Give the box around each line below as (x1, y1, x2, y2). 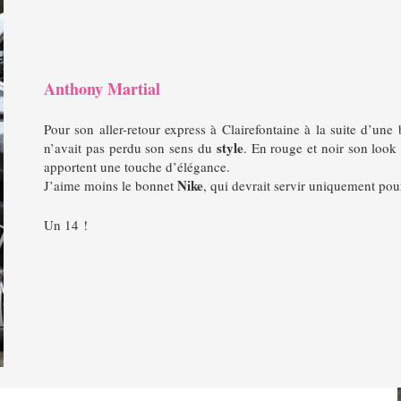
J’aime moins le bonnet (43, 176, 177, 195)
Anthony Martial (43, 76, 160, 100)
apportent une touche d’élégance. (43, 158, 230, 176)
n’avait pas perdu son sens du (43, 139, 217, 158)
